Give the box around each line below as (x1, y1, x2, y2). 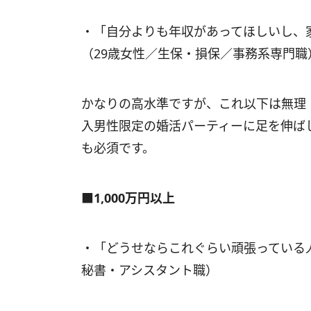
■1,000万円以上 (81, 190, 175, 206)
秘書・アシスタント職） (81, 262, 218, 278)
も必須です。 (81, 140, 155, 156)
